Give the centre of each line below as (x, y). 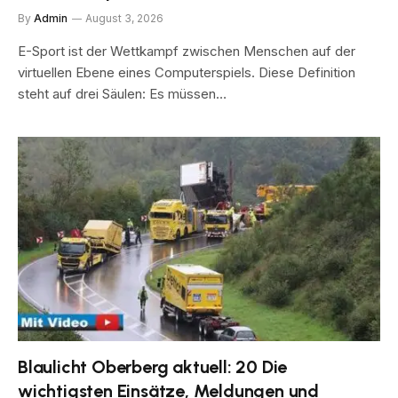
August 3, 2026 (124, 18)
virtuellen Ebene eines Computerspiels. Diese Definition (187, 72)
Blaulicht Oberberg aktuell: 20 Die (153, 366)
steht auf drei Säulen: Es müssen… (122, 94)
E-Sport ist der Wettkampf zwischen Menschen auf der (187, 51)
